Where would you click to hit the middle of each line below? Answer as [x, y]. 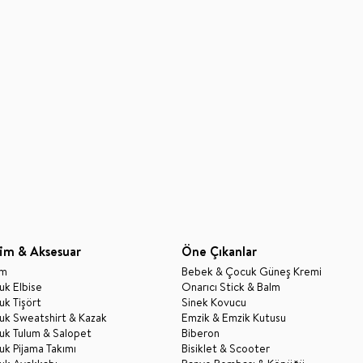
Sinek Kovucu [214, 302]
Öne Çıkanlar [219, 251]
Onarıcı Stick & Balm [231, 286]
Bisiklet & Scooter [226, 348]
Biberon [201, 333]
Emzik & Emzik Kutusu [234, 317]
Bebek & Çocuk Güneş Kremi [252, 271]
